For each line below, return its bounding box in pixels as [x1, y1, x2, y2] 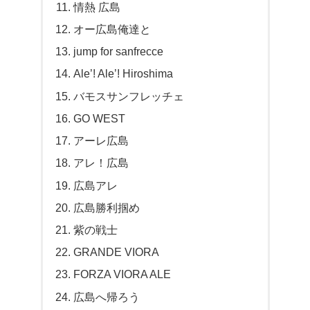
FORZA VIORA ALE [73, 268, 171, 281]
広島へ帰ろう [73, 290, 140, 303]
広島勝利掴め [73, 201, 140, 214]
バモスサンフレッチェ [73, 89, 184, 102]
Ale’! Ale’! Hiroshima [73, 67, 173, 80]
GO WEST [73, 111, 125, 125]
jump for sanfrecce [73, 45, 163, 58]
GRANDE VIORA [73, 246, 159, 259]
